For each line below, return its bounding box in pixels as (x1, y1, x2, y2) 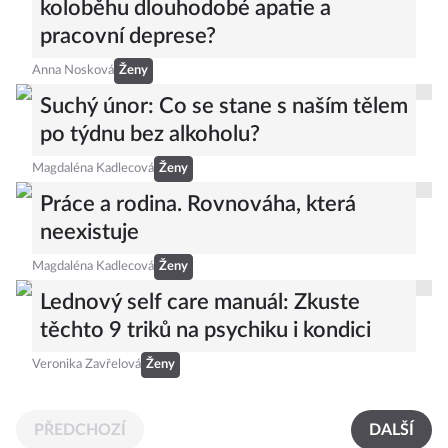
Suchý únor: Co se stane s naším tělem (40, 95, 408, 117)
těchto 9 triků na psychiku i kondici (40, 319, 371, 341)
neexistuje (40, 221, 139, 243)
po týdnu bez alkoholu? (40, 123, 260, 145)
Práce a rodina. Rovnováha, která (40, 193, 356, 215)
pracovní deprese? (40, 25, 216, 47)
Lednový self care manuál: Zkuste (40, 291, 360, 313)
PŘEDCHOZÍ (34, 422, 126, 438)
